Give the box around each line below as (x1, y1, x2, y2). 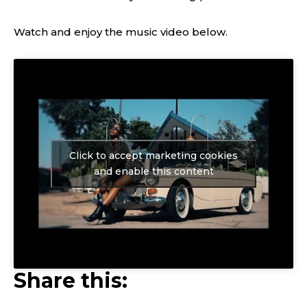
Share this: (14, 268, 127, 293)
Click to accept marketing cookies (69, 149, 238, 162)
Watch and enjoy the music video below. (14, 25, 228, 38)
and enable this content (93, 165, 214, 177)
